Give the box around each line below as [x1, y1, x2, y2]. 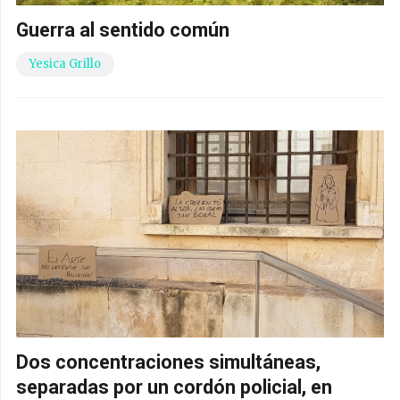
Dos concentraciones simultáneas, [16, 351, 321, 374]
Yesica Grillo [29, 55, 101, 71]
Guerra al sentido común [16, 18, 229, 41]
